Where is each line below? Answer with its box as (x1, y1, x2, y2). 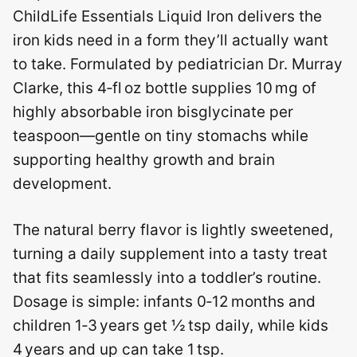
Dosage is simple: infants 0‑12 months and (13, 292, 316, 312)
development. (13, 174, 112, 193)
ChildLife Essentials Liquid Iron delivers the (13, 6, 322, 25)
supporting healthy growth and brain (13, 150, 275, 169)
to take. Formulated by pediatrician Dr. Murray (13, 54, 343, 73)
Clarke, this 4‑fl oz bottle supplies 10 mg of (13, 78, 316, 97)
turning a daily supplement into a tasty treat (13, 245, 328, 264)
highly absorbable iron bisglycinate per (13, 102, 293, 121)
